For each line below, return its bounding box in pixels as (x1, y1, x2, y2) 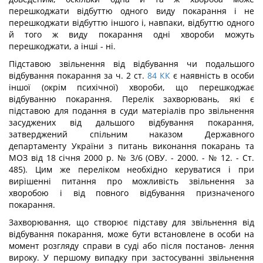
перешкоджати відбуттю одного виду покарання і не (9, 5, 254, 16)
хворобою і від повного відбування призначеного (9, 187, 254, 198)
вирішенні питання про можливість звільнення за (9, 176, 254, 187)
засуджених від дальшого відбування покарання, (9, 117, 254, 128)
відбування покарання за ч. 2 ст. (9, 70, 144, 81)
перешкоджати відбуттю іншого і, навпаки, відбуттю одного (9, 17, 254, 28)
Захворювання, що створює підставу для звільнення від (9, 217, 254, 228)
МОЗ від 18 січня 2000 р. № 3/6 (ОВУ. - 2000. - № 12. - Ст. (9, 152, 254, 163)
